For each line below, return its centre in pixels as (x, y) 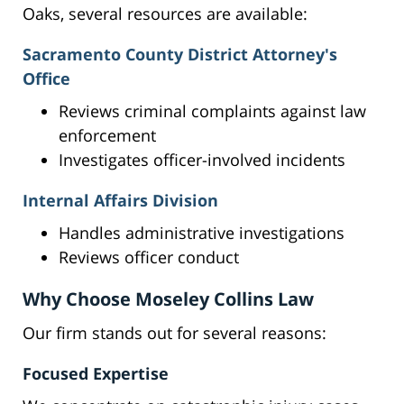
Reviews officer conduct (149, 257)
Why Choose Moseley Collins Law (168, 299)
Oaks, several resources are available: (165, 14)
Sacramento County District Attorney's (180, 55)
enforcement (107, 136)
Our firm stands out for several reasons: (174, 333)
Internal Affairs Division (120, 201)
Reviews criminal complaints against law (212, 111)
